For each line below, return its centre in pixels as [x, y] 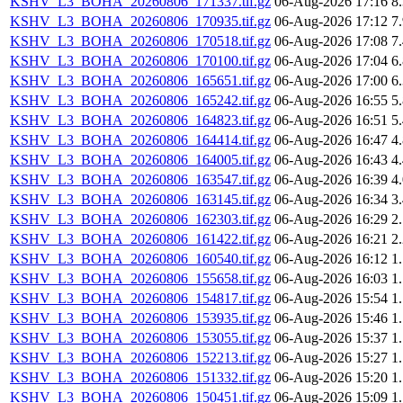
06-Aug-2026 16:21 [331, 239]
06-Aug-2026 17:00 [331, 81]
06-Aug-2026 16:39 [331, 180]
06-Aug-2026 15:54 [331, 299]
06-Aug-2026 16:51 [331, 121]
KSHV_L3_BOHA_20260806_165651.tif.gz [140, 81]
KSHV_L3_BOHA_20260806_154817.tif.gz [140, 299]
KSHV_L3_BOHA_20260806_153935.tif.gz [140, 318]
